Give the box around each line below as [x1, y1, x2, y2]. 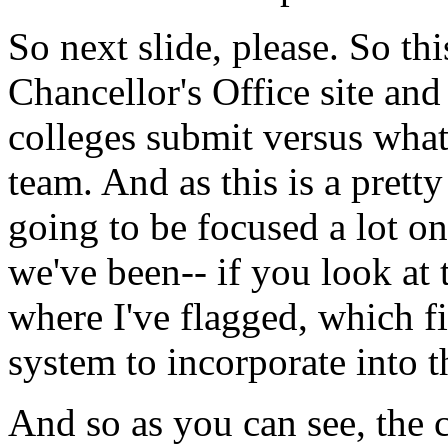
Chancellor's [8, 70, 202, 113]
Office [212, 70, 310, 113]
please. [232, 25, 339, 68]
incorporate [167, 340, 346, 383]
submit [146, 115, 253, 158]
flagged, [180, 295, 308, 338]
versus [263, 115, 363, 158]
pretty [351, 160, 443, 203]
